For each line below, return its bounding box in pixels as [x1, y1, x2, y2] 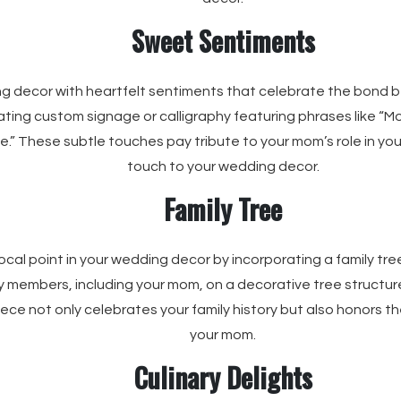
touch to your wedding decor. [126, 159, 320, 174]
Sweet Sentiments [131, 21, 315, 61]
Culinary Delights [133, 357, 312, 397]
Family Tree [164, 189, 282, 229]
